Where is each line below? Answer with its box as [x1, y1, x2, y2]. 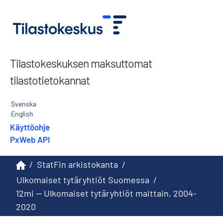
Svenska [11, 99, 36, 108]
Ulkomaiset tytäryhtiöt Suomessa [16, 174, 149, 185]
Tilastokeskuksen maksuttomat [10, 56, 152, 70]
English [11, 109, 33, 118]
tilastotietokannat [10, 73, 90, 87]
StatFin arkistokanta [37, 159, 118, 170]
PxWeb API [10, 134, 50, 144]
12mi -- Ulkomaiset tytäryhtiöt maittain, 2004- [16, 187, 197, 199]
